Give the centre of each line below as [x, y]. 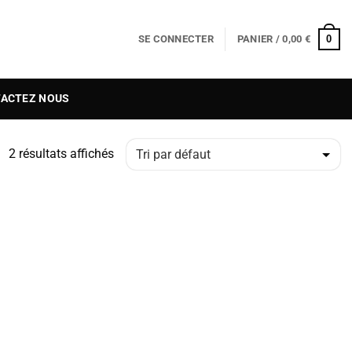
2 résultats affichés [61, 153]
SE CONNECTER [176, 39]
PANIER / [260, 39]
